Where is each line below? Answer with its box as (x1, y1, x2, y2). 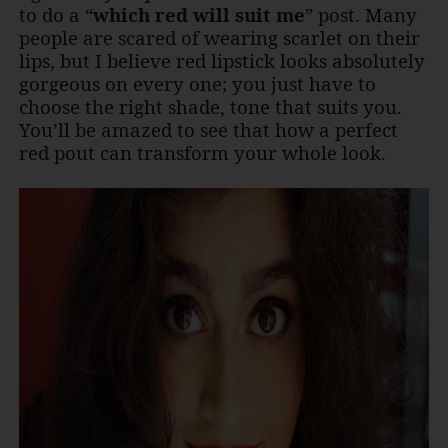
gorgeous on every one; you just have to (18, 71, 376, 97)
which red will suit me (92, 2, 305, 28)
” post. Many (304, 2, 417, 28)
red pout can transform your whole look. (18, 140, 386, 166)
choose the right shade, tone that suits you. (18, 94, 402, 120)
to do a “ (18, 2, 93, 28)
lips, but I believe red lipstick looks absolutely (18, 48, 425, 74)
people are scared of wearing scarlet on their (18, 25, 420, 51)
